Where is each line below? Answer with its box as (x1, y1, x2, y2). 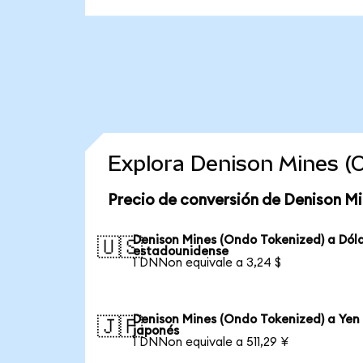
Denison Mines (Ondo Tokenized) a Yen (133, 313, 361, 326)
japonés (133, 324, 180, 337)
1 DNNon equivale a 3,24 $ (133, 256, 282, 269)
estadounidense (133, 245, 229, 258)
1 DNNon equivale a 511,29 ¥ (133, 335, 289, 348)
